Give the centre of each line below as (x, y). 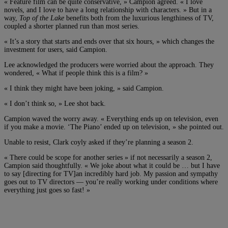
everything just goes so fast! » (47, 190)
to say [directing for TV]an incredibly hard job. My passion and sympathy (111, 174)
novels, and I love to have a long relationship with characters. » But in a (108, 10)
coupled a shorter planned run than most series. (72, 26)
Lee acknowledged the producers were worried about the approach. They (109, 65)
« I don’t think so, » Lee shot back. (55, 103)
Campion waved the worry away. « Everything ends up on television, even (111, 119)
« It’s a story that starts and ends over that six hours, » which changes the (109, 41)
